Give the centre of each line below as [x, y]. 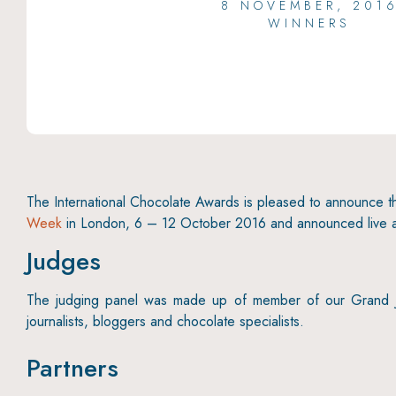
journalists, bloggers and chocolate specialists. [165, 322]
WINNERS [310, 23]
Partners [72, 369]
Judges [64, 262]
